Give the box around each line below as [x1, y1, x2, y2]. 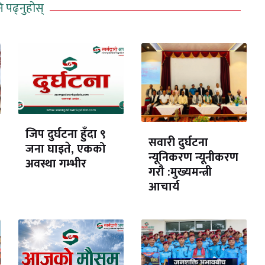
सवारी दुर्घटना [148, 132, 209, 153]
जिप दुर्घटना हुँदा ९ [25, 124, 106, 145]
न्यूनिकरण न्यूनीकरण [148, 147, 239, 167]
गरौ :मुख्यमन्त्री [148, 161, 212, 182]
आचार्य [148, 176, 180, 197]
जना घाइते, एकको [25, 139, 106, 160]
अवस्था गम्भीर [25, 154, 87, 174]
